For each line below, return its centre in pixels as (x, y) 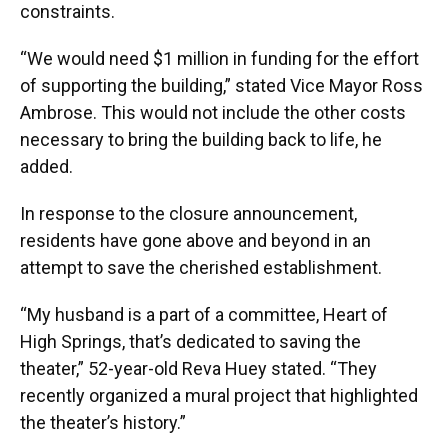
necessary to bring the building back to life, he (201, 139)
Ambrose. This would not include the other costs (213, 112)
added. (46, 166)
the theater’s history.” (103, 422)
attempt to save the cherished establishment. (201, 267)
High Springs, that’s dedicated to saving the (190, 341)
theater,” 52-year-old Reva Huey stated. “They (198, 368)
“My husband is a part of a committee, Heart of (204, 314)
